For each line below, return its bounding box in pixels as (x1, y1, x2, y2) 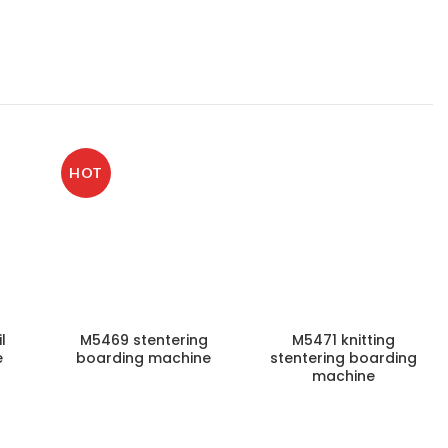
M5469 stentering (79, 329, 208, 350)
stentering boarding (269, 347, 417, 368)
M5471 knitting (291, 329, 395, 350)
